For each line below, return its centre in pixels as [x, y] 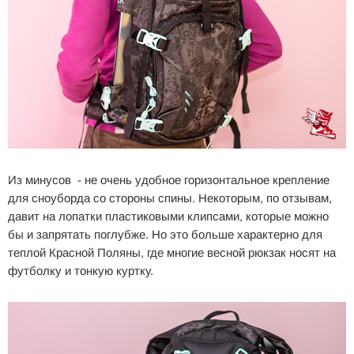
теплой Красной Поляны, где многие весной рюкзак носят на [172, 253]
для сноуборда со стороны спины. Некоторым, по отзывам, [170, 198]
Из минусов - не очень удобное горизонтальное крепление [169, 180]
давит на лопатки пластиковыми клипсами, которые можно [168, 217]
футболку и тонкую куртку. [82, 271]
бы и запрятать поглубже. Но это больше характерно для [165, 235]
